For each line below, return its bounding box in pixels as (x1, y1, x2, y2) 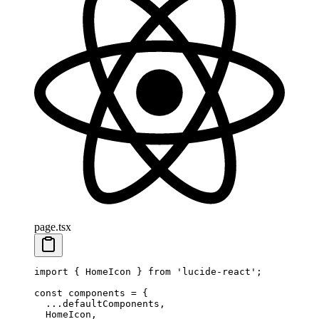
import (34, 266, 68, 277)
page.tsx (34, 220, 71, 233)
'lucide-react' (171, 266, 256, 277)
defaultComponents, (63, 298, 165, 309)
